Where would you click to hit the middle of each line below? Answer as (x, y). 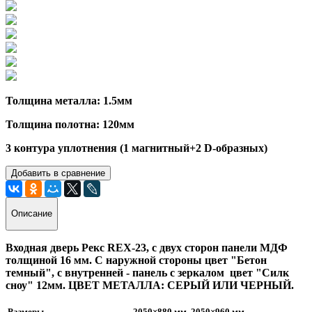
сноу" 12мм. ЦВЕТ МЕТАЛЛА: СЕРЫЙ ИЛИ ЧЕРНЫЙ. (151, 285)
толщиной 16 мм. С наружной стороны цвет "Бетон (136, 260)
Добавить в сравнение (58, 173)
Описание (32, 214)
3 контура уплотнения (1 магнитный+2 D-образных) (136, 148)
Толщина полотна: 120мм (70, 124)
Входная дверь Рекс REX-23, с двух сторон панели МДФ (147, 247)
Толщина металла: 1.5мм (69, 100)
